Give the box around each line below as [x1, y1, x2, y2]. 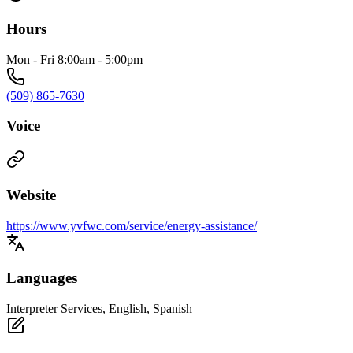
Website [6, 186, 56, 203]
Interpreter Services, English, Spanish [6, 302, 192, 316]
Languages [6, 269, 77, 287]
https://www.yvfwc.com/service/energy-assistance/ [6, 218, 257, 232]
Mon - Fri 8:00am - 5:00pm [6, 52, 143, 66]
